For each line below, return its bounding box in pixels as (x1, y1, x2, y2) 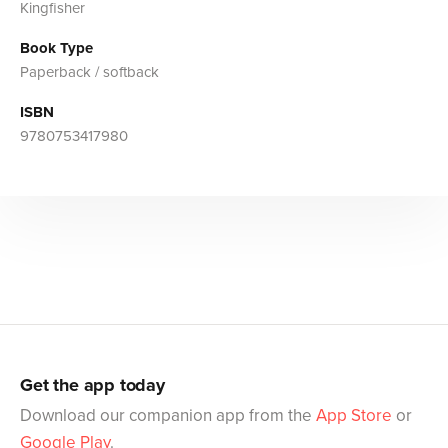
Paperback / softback (20, 63, 159, 82)
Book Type (20, 39, 93, 58)
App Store (316, 405, 392, 427)
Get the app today (20, 374, 165, 397)
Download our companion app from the (20, 405, 316, 427)
